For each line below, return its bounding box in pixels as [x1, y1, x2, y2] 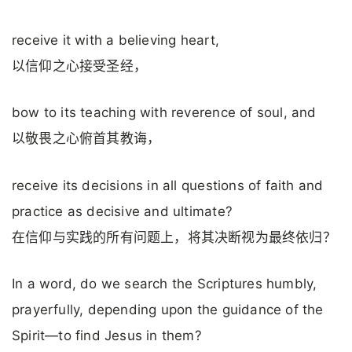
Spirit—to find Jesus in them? [12, 328, 202, 343]
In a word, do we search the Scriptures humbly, [12, 276, 317, 291]
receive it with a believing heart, [12, 32, 219, 49]
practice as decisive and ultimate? [12, 203, 233, 219]
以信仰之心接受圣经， [12, 58, 148, 75]
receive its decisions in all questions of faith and [12, 177, 324, 193]
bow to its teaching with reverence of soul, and [12, 104, 317, 121]
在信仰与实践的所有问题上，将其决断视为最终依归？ [12, 229, 336, 245]
